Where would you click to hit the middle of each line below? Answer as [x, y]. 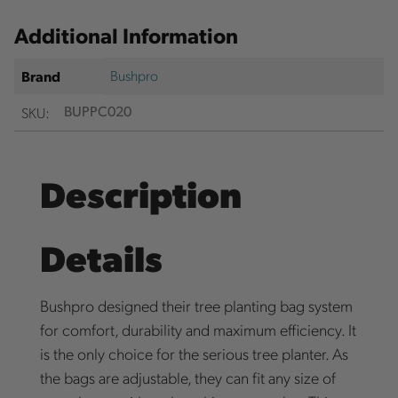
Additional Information [126, 35]
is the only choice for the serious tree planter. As [194, 354]
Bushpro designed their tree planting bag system [196, 306]
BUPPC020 [98, 113]
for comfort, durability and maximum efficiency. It [198, 330]
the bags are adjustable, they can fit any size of [187, 378]
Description [140, 194]
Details [101, 258]
